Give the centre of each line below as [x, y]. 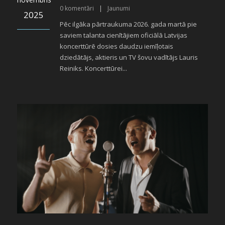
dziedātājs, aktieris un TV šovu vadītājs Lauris [129, 57]
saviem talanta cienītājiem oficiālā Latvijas [124, 35]
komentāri [79, 8]
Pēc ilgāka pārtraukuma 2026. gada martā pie [128, 24]
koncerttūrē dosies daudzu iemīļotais [117, 46]
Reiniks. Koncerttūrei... [93, 68]
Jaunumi [119, 8]
